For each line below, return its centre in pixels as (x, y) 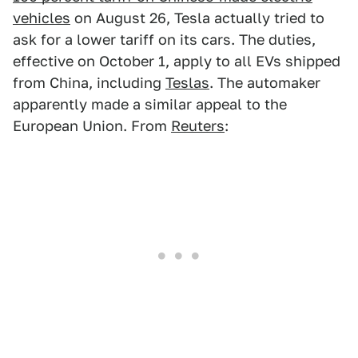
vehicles (42, 18)
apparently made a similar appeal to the (150, 105)
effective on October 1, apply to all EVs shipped (177, 62)
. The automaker (265, 83)
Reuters (198, 126)
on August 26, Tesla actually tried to (197, 18)
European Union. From (92, 126)
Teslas (187, 83)
